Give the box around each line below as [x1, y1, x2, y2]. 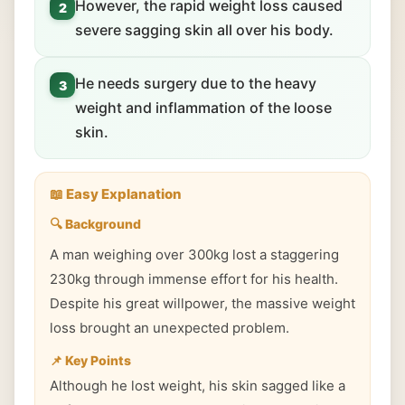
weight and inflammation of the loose [75, 99, 332, 117]
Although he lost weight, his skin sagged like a [50, 377, 345, 394]
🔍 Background [50, 216, 141, 231]
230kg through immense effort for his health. [50, 270, 338, 287]
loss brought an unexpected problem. [50, 319, 289, 336]
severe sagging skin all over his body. [75, 21, 334, 39]
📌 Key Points [50, 353, 131, 368]
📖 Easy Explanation [50, 185, 182, 202]
